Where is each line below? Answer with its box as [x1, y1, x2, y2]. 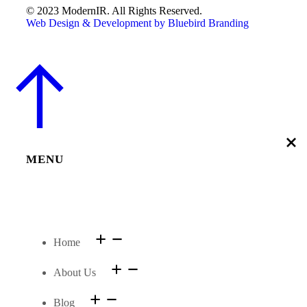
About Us [53, 266, 96, 278]
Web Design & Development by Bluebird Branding [26, 16, 249, 29]
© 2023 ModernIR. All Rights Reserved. [26, 4, 202, 16]
